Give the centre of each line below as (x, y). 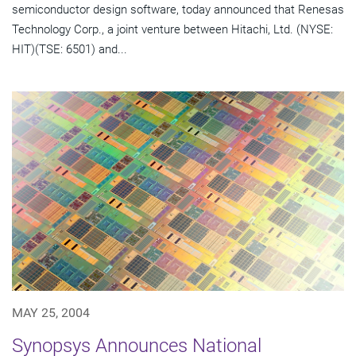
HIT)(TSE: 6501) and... (70, 50)
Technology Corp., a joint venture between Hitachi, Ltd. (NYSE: (172, 30)
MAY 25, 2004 (51, 313)
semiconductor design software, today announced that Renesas (178, 10)
